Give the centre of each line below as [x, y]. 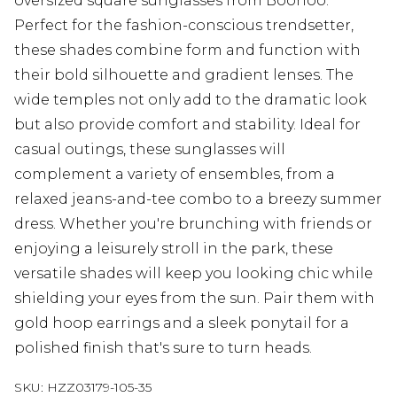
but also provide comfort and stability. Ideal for [187, 125]
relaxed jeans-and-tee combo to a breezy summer [198, 199]
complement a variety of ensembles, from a [175, 175]
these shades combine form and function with [187, 51]
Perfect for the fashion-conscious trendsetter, [184, 26]
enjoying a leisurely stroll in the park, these [174, 249]
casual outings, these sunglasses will [150, 150]
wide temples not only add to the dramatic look [191, 100]
